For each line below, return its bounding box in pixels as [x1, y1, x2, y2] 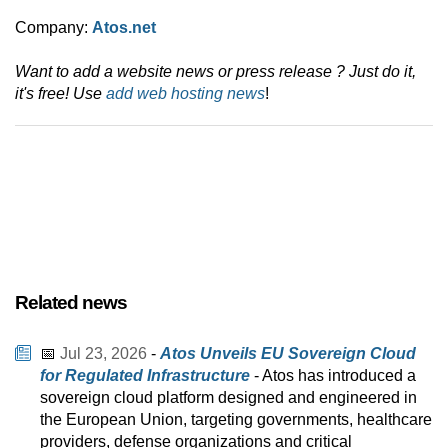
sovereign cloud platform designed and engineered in [40, 389, 417, 407]
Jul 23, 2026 [60, 345, 147, 363]
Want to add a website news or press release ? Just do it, [15, 63, 416, 81]
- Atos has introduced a [250, 367, 416, 385]
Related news [15, 292, 127, 314]
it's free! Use [15, 85, 106, 103]
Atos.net [92, 19, 156, 37]
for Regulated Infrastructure [40, 367, 250, 385]
